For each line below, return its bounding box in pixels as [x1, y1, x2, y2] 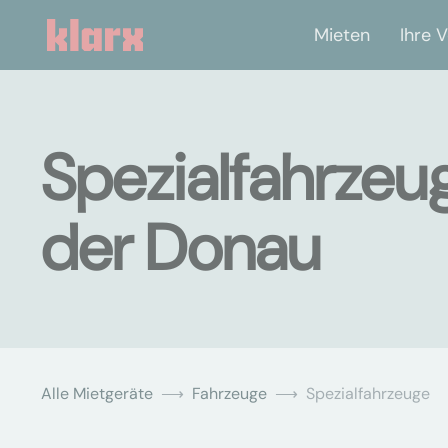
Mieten [314, 22, 370, 47]
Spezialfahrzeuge [306, 383, 430, 404]
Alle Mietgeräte [41, 383, 153, 404]
